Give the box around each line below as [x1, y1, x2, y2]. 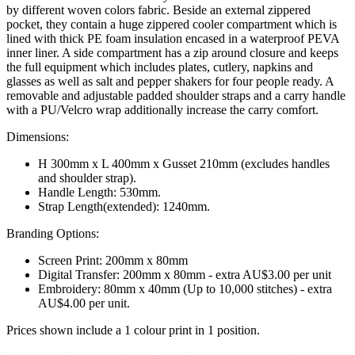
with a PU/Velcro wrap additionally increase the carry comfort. [6, 102, 319, 116]
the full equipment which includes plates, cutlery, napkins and [6, 59, 313, 74]
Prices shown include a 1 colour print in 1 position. [6, 323, 260, 337]
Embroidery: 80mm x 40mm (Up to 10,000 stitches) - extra [38, 281, 332, 296]
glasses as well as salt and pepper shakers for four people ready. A [6, 74, 334, 88]
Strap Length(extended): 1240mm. [38, 199, 210, 213]
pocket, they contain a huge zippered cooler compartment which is [6, 17, 337, 31]
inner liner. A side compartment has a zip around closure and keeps [6, 45, 338, 59]
